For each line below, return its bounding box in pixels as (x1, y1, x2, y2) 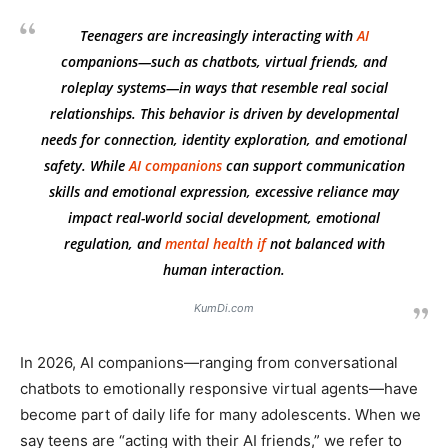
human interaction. (163, 260, 285, 280)
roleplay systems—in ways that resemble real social (60, 78, 388, 98)
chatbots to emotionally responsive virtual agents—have (20, 379, 418, 399)
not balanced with (265, 234, 385, 254)
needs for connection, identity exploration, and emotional (41, 130, 407, 150)
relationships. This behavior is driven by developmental (49, 104, 399, 124)
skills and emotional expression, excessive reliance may (49, 182, 399, 202)
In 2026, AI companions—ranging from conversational (20, 353, 398, 373)
